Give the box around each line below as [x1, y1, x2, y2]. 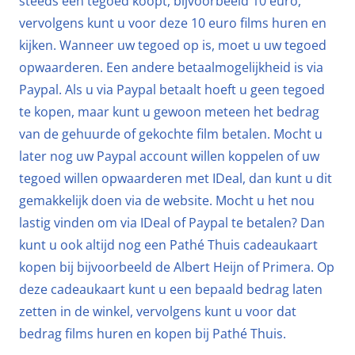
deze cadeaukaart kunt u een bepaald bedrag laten [19, 281, 323, 298]
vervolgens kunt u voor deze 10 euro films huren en [19, 14, 326, 32]
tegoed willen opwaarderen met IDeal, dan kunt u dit [19, 170, 332, 187]
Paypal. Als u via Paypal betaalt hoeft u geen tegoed [19, 81, 325, 98]
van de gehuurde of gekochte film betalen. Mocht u [19, 125, 323, 143]
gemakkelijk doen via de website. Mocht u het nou [19, 192, 315, 209]
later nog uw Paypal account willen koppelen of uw [19, 147, 319, 165]
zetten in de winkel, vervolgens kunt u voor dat [19, 303, 296, 320]
